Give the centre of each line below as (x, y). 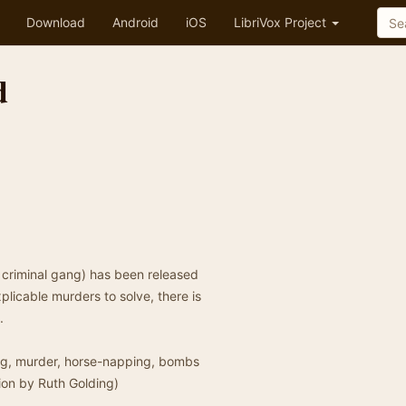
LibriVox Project (282, 22)
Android (135, 22)
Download (56, 22)
